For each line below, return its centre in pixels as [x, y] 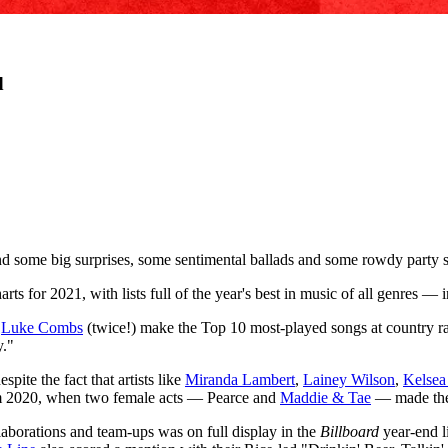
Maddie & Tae [325, 398]
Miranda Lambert [240, 380]
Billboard [349, 432]
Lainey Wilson [349, 380]
